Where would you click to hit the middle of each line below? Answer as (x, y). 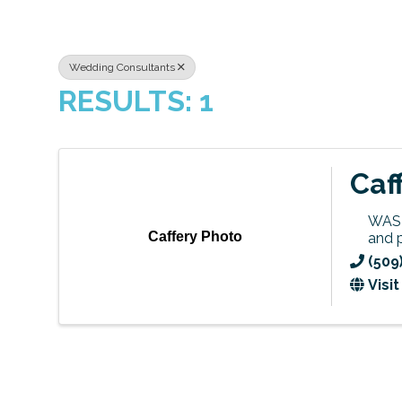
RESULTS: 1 (136, 101)
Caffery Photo (195, 236)
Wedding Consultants (122, 67)
